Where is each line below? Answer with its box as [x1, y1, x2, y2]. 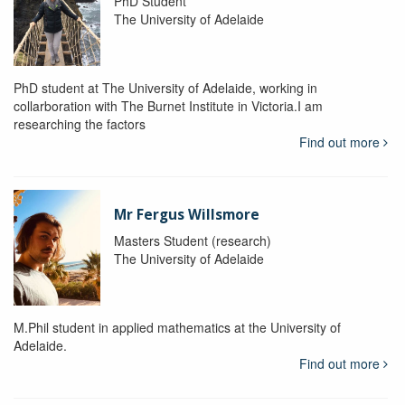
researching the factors [14, 114, 146, 133]
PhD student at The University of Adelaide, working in [14, 78, 317, 97]
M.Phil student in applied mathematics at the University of [14, 317, 341, 336]
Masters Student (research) [113, 231, 271, 250]
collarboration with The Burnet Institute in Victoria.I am [14, 96, 323, 115]
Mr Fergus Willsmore [113, 204, 259, 224]
